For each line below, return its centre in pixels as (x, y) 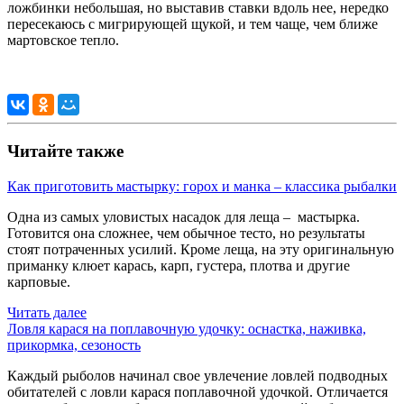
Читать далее (47, 312)
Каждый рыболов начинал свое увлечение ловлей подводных (197, 375)
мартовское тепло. (63, 41)
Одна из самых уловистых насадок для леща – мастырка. (184, 216)
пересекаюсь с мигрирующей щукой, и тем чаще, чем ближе (193, 24)
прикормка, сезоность (74, 344)
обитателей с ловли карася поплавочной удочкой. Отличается (197, 391)
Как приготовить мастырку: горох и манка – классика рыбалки (202, 186)
